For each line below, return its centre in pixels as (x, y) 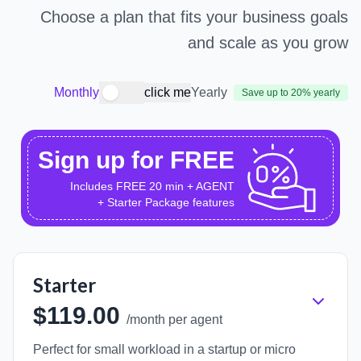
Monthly (77, 92)
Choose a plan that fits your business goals (194, 17)
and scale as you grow (268, 43)
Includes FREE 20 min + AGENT (152, 187)
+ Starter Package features (166, 203)
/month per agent (174, 320)
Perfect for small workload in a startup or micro (164, 350)
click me (168, 92)
